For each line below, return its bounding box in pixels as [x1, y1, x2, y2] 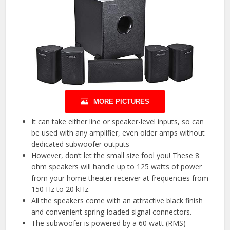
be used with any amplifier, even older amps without [31, 127, 205, 138]
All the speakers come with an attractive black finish [31, 195, 203, 205]
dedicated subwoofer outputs [31, 139, 130, 149]
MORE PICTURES [93, 97, 149, 105]
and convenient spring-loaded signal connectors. [31, 206, 192, 217]
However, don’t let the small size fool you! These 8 [31, 150, 200, 160]
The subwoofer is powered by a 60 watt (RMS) [31, 218, 186, 228]
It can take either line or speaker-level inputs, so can [31, 116, 204, 126]
